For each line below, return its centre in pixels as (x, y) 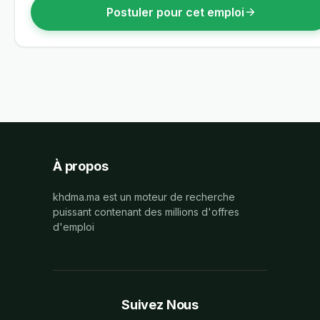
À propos (81, 166)
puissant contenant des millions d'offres (146, 212)
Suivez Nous (160, 305)
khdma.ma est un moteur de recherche (144, 197)
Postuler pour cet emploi (175, 12)
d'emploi (74, 227)
